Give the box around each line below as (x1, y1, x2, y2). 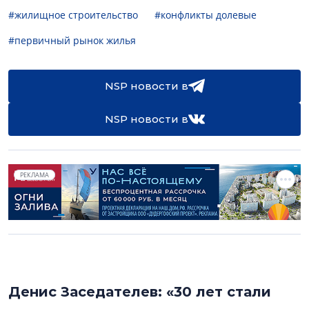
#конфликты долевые (154, 8, 257, 21)
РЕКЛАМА (20, 170, 49, 179)
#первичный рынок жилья (8, 34, 136, 47)
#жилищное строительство (8, 8, 138, 21)
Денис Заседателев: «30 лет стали (8, 283, 271, 301)
